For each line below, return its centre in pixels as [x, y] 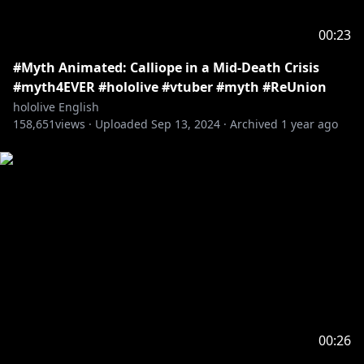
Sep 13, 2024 [186, 124]
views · [74, 124]
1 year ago [310, 124]
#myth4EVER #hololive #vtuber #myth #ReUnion [170, 87]
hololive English [56, 107]
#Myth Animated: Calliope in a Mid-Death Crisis [166, 67]
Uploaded [121, 124]
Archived [254, 124]
